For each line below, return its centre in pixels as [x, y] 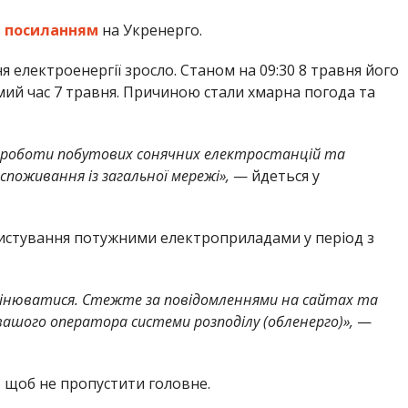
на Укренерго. [150, 31]
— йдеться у [274, 176]
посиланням [51, 31]
